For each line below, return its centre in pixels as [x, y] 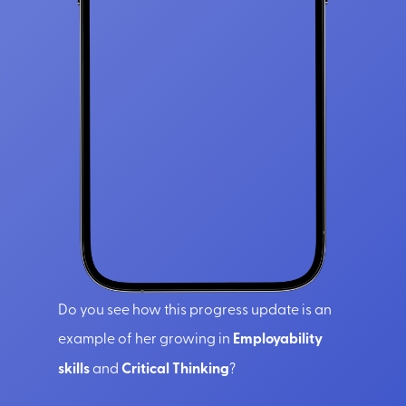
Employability [278, 337]
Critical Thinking [175, 367]
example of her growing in [145, 337]
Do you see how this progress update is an [195, 308]
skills [74, 367]
